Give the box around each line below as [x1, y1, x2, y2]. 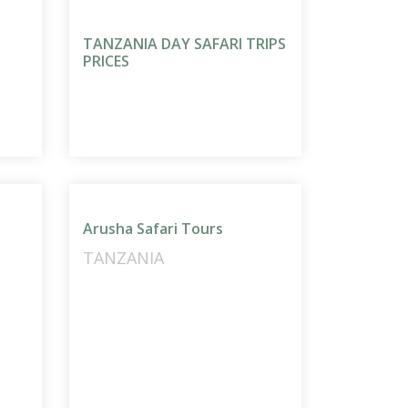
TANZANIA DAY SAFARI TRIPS [82, 34, 286, 55]
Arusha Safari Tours [82, 219, 223, 240]
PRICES [82, 51, 129, 72]
